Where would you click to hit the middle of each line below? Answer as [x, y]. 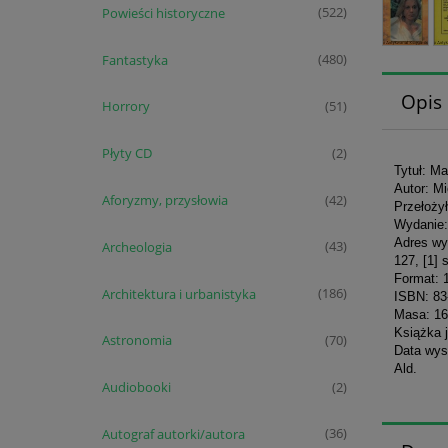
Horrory [125, 106]
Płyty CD [126, 153]
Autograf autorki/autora [173, 433]
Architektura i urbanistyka [178, 293]
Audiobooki [136, 387]
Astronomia [136, 340]
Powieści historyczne [163, 12]
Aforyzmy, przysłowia [164, 199]
